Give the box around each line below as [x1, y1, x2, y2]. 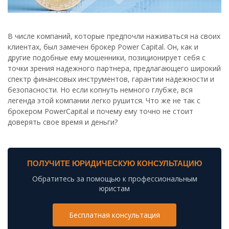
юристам [99, 184, 130, 194]
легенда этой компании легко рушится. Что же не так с [8, 96, 200, 106]
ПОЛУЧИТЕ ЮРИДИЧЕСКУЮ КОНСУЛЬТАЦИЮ [27, 159, 202, 168]
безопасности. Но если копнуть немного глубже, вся [8, 85, 193, 95]
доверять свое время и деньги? [8, 117, 118, 127]
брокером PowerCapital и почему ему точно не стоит [8, 106, 193, 117]
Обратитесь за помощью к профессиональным [32, 174, 197, 184]
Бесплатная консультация [69, 210, 160, 220]
